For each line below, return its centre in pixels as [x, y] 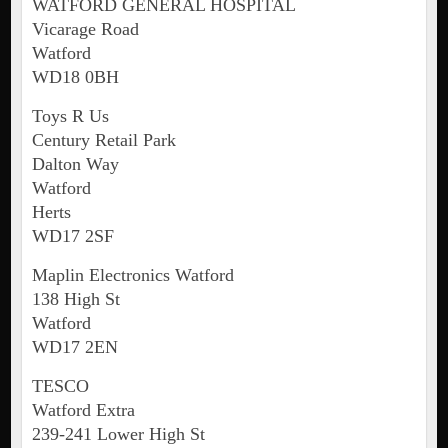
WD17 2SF [72, 236]
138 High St [75, 299]
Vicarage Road [85, 29]
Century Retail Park [103, 140]
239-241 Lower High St [118, 434]
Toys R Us [70, 116]
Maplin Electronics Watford [132, 275]
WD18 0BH [75, 77]
